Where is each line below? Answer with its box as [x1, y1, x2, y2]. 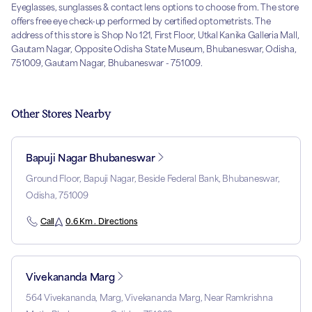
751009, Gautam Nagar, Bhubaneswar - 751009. [11, 58, 203, 69]
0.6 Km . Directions [65, 217, 138, 227]
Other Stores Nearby [11, 108, 111, 120]
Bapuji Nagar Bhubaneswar [26, 152, 155, 164]
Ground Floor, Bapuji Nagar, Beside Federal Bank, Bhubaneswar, [26, 173, 280, 185]
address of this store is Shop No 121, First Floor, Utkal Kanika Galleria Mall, [11, 30, 299, 41]
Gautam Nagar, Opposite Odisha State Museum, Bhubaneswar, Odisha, [11, 44, 297, 55]
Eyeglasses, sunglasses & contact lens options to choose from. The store [11, 2, 299, 13]
